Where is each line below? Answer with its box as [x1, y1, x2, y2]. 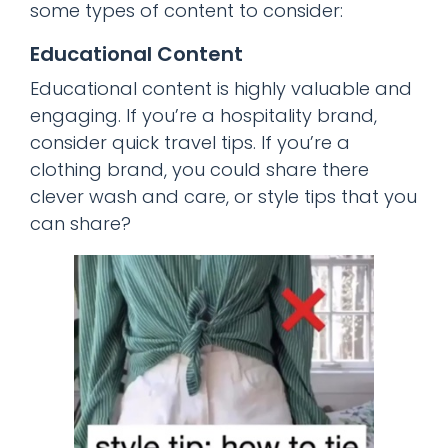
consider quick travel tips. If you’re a [30, 129, 350, 155]
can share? [30, 210, 131, 236]
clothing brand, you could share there [30, 156, 369, 182]
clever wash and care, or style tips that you [30, 183, 417, 209]
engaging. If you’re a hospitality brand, [30, 102, 377, 128]
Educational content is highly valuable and [30, 75, 412, 101]
